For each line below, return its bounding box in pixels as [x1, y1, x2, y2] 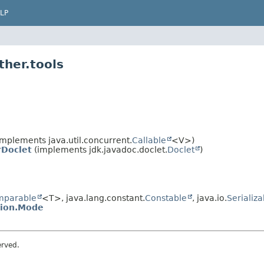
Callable [132, 135, 166, 145]
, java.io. [192, 193, 227, 203]
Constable [145, 193, 187, 203]
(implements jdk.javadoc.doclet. [32, 144, 167, 154]
